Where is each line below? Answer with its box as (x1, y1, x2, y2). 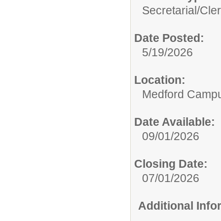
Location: (134, 74, 185, 87)
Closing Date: (134, 157, 208, 171)
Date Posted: (134, 32, 204, 45)
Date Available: (134, 115, 215, 129)
